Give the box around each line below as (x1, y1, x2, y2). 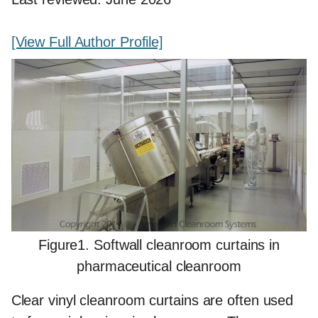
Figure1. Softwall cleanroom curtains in (38, 237, 280, 253)
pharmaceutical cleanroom (77, 258, 241, 275)
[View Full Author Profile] (11, 34, 164, 50)
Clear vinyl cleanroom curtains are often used (11, 292, 294, 309)
